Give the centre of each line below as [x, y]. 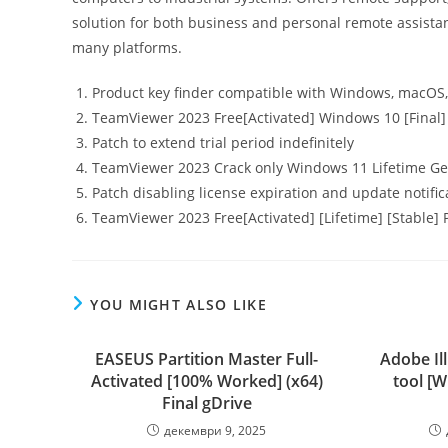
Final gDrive [206, 403]
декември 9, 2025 [215, 430]
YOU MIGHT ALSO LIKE [179, 304]
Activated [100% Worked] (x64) [206, 381]
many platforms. [127, 47]
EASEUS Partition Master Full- [207, 359]
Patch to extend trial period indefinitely [223, 142]
